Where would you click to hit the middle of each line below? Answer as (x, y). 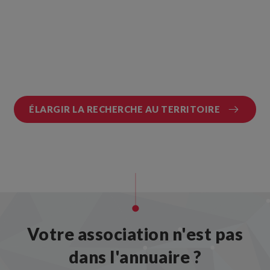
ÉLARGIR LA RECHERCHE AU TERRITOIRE (124, 109)
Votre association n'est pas (135, 234)
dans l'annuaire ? (135, 257)
